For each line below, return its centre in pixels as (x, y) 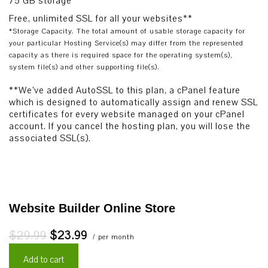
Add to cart (44, 260)
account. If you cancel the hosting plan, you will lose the (130, 126)
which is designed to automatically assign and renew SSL (133, 102)
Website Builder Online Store (92, 208)
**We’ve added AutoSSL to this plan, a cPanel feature (125, 90)
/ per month (112, 237)
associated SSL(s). (50, 138)
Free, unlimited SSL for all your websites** (101, 19)
